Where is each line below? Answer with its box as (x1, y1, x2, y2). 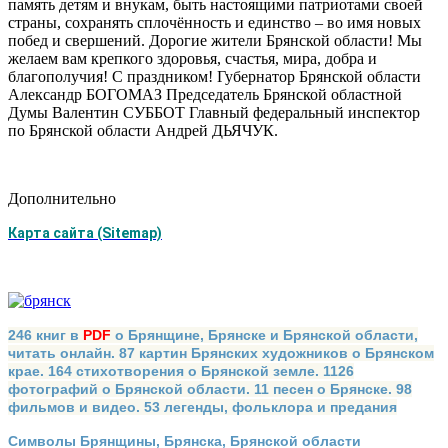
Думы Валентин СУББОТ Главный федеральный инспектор (8, 104, 420, 122)
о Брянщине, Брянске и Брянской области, (111, 327, 418, 344)
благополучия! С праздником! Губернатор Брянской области (8, 68, 421, 86)
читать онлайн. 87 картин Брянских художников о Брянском (8, 345, 434, 362)
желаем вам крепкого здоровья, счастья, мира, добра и (8, 50, 377, 68)
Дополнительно (8, 190, 116, 208)
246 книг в (8, 327, 79, 344)
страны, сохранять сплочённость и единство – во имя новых (8, 14, 421, 32)
